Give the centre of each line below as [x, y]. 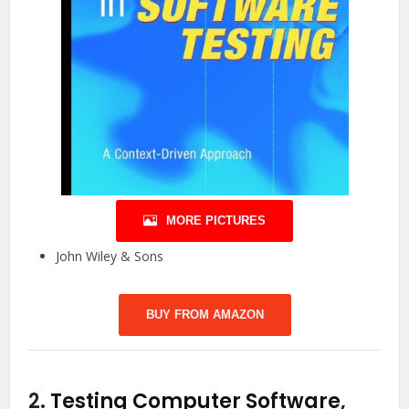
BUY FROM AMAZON [204, 315]
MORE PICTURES [216, 220]
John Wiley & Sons [110, 256]
